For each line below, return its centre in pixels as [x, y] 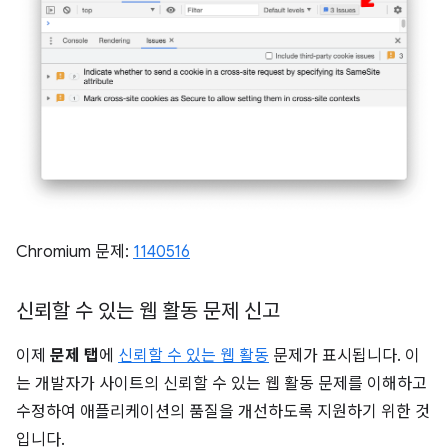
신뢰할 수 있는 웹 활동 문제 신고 [148, 312]
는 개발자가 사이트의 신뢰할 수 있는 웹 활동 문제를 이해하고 [221, 384]
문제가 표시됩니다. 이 [344, 356]
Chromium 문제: [74, 252]
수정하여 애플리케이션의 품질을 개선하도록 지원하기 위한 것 [223, 412]
